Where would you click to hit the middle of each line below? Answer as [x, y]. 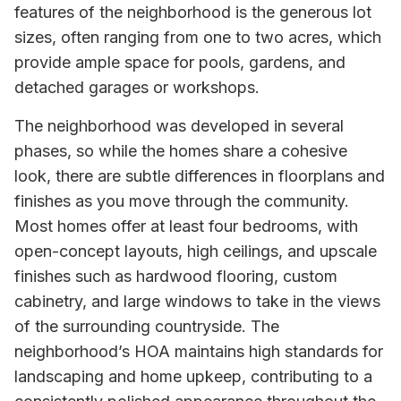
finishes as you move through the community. [182, 200]
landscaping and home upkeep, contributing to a [193, 376]
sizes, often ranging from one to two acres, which [198, 38]
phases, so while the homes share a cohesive [181, 150]
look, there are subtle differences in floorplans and [200, 175]
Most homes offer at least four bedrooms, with [186, 226]
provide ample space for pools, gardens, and [180, 63]
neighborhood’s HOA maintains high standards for [199, 351]
